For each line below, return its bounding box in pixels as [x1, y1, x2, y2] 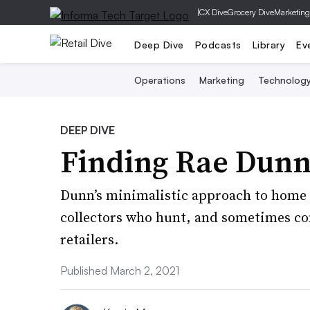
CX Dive [199, 7, 228, 17]
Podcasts [194, 38, 241, 51]
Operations [134, 74, 185, 86]
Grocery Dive [228, 7, 274, 17]
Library [252, 38, 285, 51]
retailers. [60, 230, 118, 249]
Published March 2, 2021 [60, 264, 179, 277]
